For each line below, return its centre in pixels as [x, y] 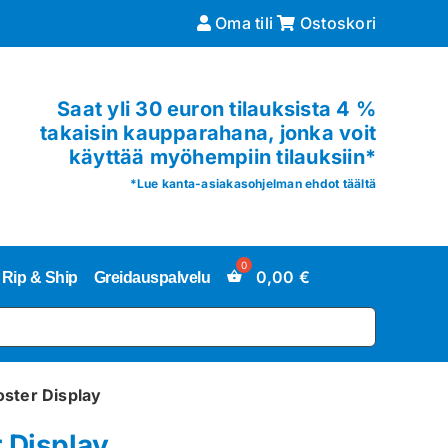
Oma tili [242, 23]
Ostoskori [336, 23]
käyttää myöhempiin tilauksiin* [222, 157]
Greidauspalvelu [152, 277]
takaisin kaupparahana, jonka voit [208, 133]
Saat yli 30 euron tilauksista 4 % [217, 109]
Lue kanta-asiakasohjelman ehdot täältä [256, 183]
